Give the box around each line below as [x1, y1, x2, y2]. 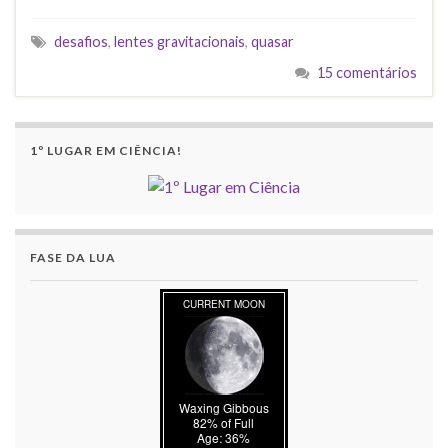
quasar [251, 32, 294, 50]
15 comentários [317, 63, 417, 81]
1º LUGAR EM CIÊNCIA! [30, 142, 182, 158]
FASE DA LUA [30, 249, 116, 265]
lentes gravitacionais [114, 32, 245, 50]
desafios [54, 32, 108, 50]
